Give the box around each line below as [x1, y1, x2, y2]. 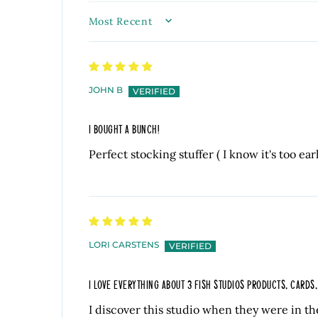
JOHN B [88, 84, 123, 95]
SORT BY [87, 20, 144, 33]
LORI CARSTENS [88, 239, 159, 251]
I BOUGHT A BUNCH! [88, 122, 160, 136]
